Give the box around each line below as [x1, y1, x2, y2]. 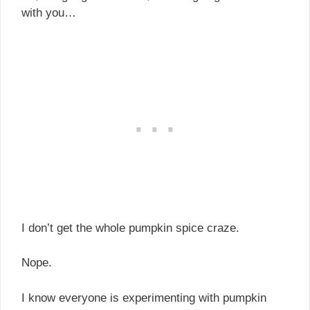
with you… [21, 6, 76, 20]
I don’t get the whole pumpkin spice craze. [21, 221, 239, 235]
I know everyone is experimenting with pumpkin [21, 291, 266, 304]
